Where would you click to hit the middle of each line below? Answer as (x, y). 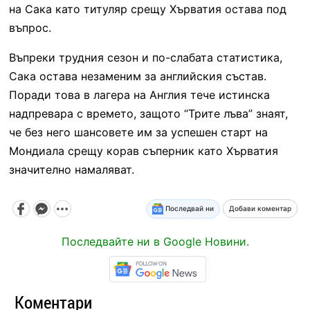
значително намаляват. (71, 169)
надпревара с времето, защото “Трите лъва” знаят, (148, 113)
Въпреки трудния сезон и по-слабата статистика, (145, 57)
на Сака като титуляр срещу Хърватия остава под (147, 9)
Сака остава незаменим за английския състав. (137, 76)
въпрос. (30, 27)
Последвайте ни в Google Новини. (155, 241)
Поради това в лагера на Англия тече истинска (139, 94)
